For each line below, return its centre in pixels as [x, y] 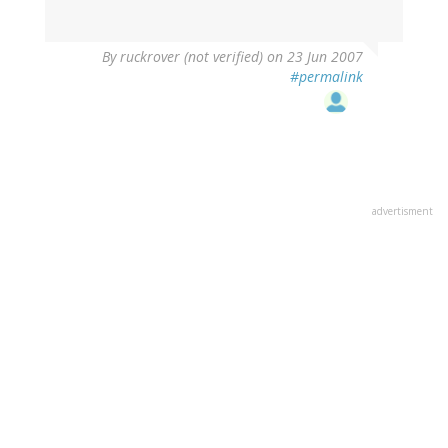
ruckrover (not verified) [191, 57]
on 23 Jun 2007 [313, 57]
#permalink [326, 77]
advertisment [402, 211]
